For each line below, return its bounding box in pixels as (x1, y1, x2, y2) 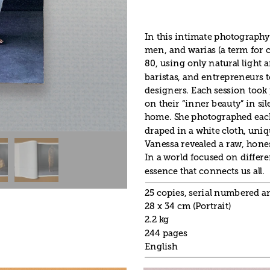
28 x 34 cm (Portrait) (144, 201, 231, 212)
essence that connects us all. (144, 166, 265, 177)
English (144, 241, 177, 252)
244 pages (144, 228, 187, 239)
